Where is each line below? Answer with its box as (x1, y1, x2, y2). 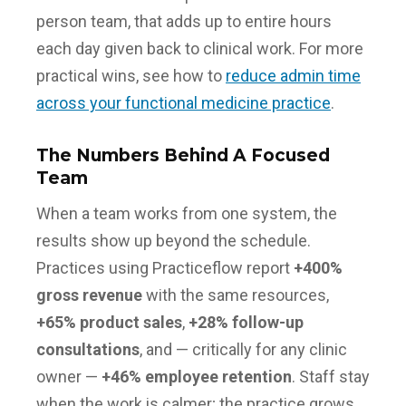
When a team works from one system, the (36, 203, 337, 223)
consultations (36, 339, 140, 359)
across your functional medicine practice (36, 92, 331, 112)
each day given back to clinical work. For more (36, 38, 363, 58)
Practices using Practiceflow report (36, 257, 294, 277)
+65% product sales (36, 312, 182, 332)
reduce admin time (226, 65, 361, 85)
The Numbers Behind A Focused (36, 145, 330, 167)
